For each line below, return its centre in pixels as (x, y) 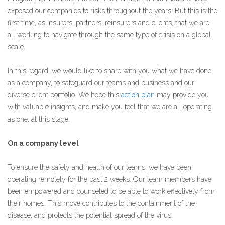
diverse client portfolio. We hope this (64, 95)
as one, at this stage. (39, 119)
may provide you (182, 95)
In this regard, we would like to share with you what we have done (109, 71)
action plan (138, 95)
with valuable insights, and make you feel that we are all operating (110, 107)
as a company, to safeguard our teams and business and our (101, 83)
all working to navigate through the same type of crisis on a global (109, 34)
